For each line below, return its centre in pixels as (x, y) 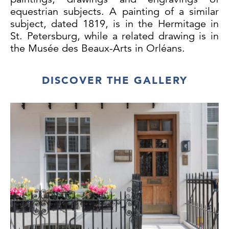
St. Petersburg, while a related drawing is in (114, 36)
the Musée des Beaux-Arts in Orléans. (98, 49)
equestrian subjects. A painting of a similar (114, 12)
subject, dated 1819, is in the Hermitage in (114, 24)
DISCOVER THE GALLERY (114, 81)
